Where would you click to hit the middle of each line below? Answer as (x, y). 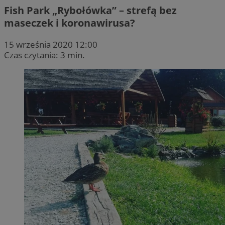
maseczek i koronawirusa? (70, 23)
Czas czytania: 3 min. (44, 55)
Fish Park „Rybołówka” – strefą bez (90, 10)
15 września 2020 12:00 (51, 44)
